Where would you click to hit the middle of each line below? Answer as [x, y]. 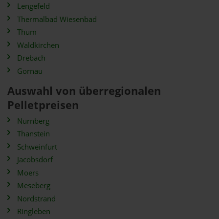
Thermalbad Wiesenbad [57, 19]
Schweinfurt [37, 147]
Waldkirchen [38, 45]
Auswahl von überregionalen [84, 90]
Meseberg [34, 186]
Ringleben [34, 211]
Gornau [30, 71]
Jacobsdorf [35, 160]
